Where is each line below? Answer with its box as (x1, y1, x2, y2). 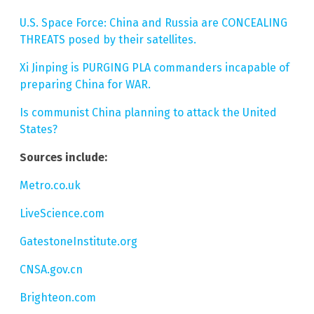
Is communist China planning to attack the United (20, 106, 277, 120)
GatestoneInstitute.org (20, 235, 137, 249)
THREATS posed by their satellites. (20, 33, 196, 47)
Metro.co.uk (20, 179, 81, 193)
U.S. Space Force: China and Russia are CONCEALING (20, 16, 287, 30)
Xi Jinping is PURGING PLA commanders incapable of (20, 61, 289, 75)
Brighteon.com (20, 291, 96, 305)
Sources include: (20, 151, 107, 165)
